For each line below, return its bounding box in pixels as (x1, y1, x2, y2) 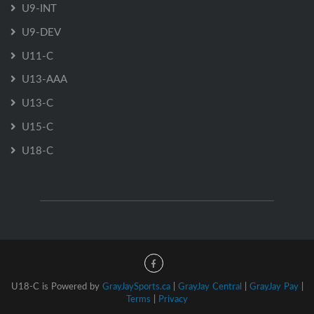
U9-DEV (22, 24, 61, 39)
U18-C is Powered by (11, 279, 102, 292)
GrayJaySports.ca (102, 279, 170, 292)
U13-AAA (22, 71, 67, 86)
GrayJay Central (177, 279, 242, 292)
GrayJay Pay (249, 279, 299, 292)
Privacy (158, 292, 188, 305)
